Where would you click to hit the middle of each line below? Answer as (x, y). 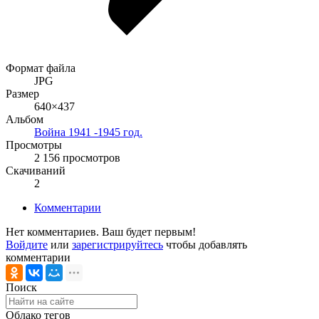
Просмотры (34, 145)
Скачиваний (36, 171)
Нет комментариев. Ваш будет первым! (101, 232)
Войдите (27, 245)
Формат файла (41, 68)
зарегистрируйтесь (117, 245)
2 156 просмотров (77, 158)
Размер (22, 94)
